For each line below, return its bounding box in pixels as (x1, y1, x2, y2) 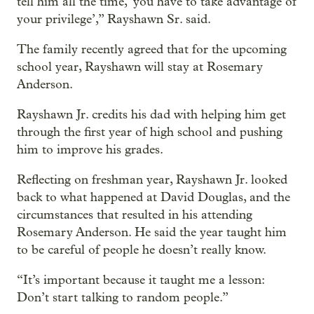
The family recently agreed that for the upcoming (17, 41, 287, 57)
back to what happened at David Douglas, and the (17, 189, 290, 205)
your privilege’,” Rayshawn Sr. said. (17, 11, 211, 27)
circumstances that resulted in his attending (17, 207, 252, 222)
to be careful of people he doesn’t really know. (17, 242, 266, 257)
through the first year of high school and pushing (17, 124, 282, 139)
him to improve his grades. (17, 142, 163, 157)
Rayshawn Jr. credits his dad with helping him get (17, 107, 286, 122)
